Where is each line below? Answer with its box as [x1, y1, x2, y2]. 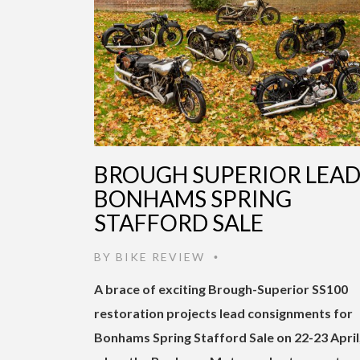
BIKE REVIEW [116, 249, 205, 264]
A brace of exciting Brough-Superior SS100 [94, 280, 348, 297]
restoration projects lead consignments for [94, 305, 353, 321]
